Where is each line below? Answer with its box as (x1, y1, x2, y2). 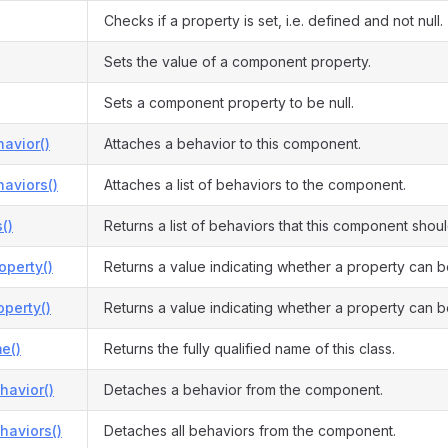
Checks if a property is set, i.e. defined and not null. (104, 12, 443, 29)
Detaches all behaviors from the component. (104, 422, 396, 439)
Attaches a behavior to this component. (104, 135, 361, 152)
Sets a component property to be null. (104, 94, 354, 111)
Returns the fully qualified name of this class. (104, 340, 395, 357)
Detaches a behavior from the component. (104, 381, 383, 398)
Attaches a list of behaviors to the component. (104, 176, 406, 193)
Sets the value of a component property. (104, 53, 371, 70)
